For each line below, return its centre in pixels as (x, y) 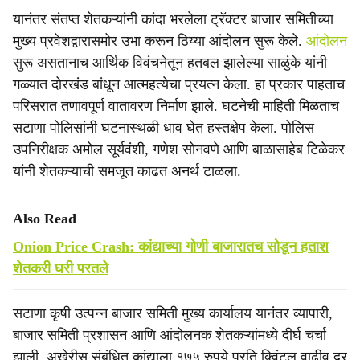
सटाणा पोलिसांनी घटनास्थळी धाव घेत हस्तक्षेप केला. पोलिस (164, 128)
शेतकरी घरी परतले (61, 268)
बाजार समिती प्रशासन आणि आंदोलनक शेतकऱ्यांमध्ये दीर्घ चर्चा (170, 335)
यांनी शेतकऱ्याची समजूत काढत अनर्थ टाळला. (127, 171)
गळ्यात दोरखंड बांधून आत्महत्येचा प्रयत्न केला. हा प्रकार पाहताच (179, 84)
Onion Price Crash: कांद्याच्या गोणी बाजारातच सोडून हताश (171, 247)
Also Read (45, 219)
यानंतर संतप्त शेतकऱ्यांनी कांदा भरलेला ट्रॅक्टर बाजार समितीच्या (173, 19)
